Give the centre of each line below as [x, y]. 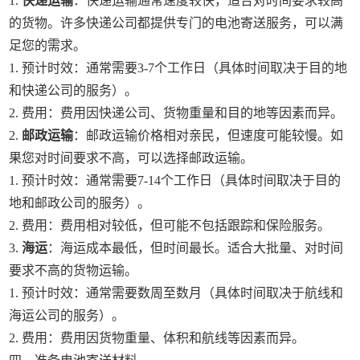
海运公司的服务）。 [67, 315]
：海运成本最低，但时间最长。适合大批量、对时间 [196, 248]
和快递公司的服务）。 [74, 90]
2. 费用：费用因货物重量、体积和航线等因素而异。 [157, 338]
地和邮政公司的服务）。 [80, 203]
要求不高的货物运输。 [74, 270]
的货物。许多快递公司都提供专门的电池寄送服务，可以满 [176, 23]
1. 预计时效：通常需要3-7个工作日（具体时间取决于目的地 [178, 68]
